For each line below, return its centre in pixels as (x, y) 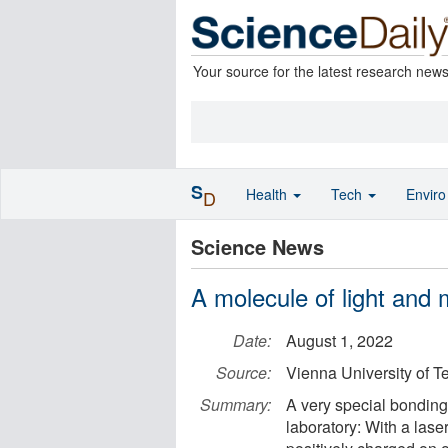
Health (268, 194)
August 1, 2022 (339, 340)
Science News (257, 246)
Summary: (235, 404)
